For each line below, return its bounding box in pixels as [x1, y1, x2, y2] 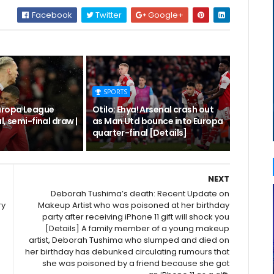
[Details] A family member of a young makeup [45, 223, 230, 234]
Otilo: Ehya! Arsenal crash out [92, 103, 213, 116]
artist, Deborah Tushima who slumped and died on [29, 234, 230, 246]
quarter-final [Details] [92, 127, 187, 139]
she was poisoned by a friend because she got [42, 257, 230, 269]
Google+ [146, 9, 184, 21]
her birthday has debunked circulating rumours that [25, 246, 230, 257]
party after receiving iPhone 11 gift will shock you [42, 211, 230, 223]
